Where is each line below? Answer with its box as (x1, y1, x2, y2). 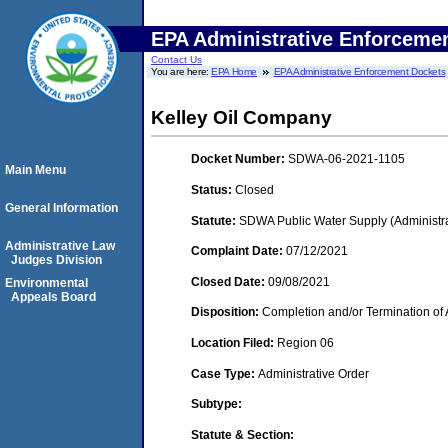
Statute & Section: (191, 427, 294, 442)
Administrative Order (258, 366, 369, 381)
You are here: (151, 66, 212, 77)
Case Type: (191, 366, 258, 381)
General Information (5, 201, 118, 215)
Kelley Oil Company (151, 107, 332, 128)
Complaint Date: (191, 244, 286, 259)
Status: (191, 182, 235, 197)
